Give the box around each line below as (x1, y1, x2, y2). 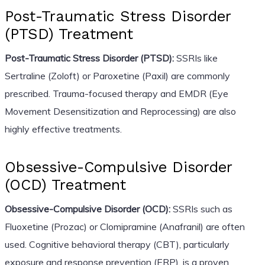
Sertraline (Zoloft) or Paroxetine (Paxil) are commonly (4, 69, 230, 82)
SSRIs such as (170, 202, 232, 215)
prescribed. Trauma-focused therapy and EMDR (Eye (4, 87, 228, 99)
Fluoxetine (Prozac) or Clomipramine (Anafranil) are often (4, 220, 245, 232)
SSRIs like (173, 51, 218, 64)
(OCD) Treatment (4, 176, 126, 193)
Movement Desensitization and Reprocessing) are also (4, 105, 236, 117)
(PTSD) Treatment (4, 25, 133, 43)
